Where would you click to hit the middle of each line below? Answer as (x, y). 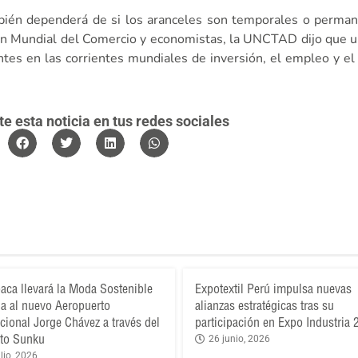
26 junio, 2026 (239, 339)
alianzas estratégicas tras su (265, 306)
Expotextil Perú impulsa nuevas (273, 289)
